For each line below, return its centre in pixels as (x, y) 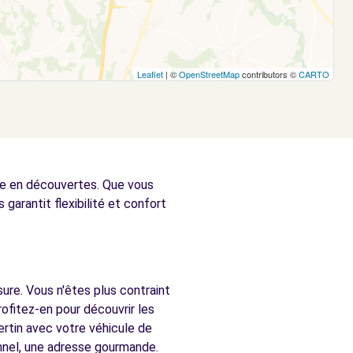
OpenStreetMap (209, 74)
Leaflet (150, 74)
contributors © (269, 74)
